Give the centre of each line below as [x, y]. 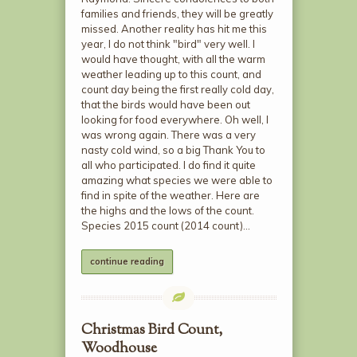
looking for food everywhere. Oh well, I [175, 120]
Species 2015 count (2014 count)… [165, 226]
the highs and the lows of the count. [167, 211]
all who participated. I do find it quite [168, 165]
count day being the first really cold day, [177, 90]
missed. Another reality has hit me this [174, 29]
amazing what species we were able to [177, 180]
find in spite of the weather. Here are [170, 196]
